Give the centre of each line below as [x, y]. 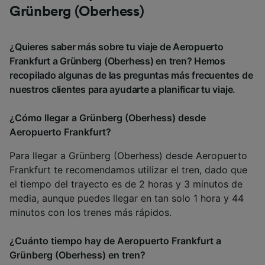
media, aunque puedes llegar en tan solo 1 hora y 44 [127, 198]
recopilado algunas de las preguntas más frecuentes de [131, 75]
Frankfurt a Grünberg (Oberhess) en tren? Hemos [117, 61]
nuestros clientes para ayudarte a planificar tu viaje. [123, 90]
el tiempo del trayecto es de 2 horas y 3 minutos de [126, 184]
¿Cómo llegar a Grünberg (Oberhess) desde [108, 118]
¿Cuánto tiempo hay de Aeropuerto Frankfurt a [115, 241]
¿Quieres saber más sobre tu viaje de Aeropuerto [117, 47]
